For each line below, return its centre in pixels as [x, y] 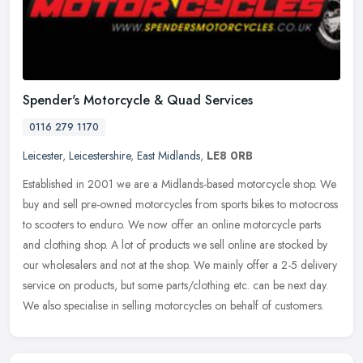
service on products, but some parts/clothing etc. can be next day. [175, 286]
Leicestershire [100, 156]
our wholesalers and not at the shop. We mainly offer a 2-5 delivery [180, 265]
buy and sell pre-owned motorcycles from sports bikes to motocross [180, 205]
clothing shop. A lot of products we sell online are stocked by [186, 245]
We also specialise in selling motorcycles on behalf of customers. [173, 306]
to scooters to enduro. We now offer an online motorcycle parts [172, 225]
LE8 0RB [230, 156]
